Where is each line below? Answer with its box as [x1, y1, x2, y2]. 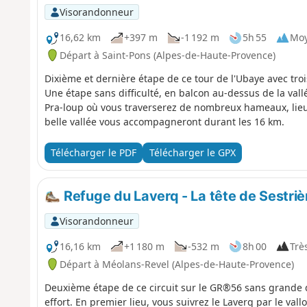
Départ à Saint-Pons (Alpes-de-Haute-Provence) [59, 48, 275, 62]
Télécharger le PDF [50, 146, 136, 160]
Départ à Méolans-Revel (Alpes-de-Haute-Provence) [59, 257, 294, 271]
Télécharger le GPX [149, 146, 236, 160]
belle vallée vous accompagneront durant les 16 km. [44, 114, 284, 128]
